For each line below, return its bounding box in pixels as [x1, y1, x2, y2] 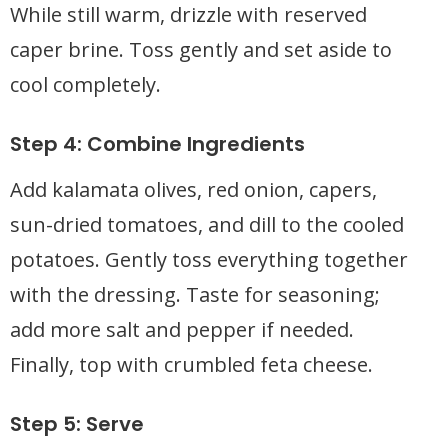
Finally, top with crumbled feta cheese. [10, 351, 373, 378]
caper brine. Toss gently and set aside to [10, 36, 392, 63]
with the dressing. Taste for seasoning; [10, 281, 380, 308]
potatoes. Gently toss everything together [10, 246, 408, 273]
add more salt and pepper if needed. [10, 316, 354, 343]
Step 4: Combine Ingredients [10, 130, 305, 158]
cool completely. [10, 71, 161, 98]
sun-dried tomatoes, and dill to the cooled [10, 211, 404, 238]
